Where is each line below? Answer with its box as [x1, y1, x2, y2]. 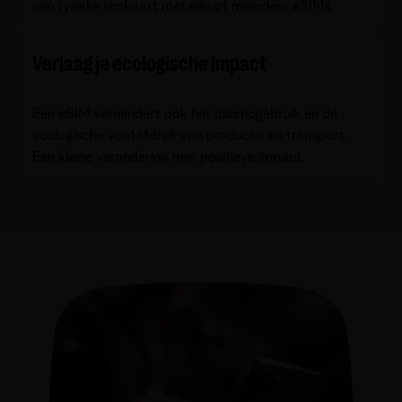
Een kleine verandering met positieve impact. [32, 149, 305, 164]
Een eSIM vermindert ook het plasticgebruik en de [32, 106, 337, 121]
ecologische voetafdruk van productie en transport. [32, 127, 348, 143]
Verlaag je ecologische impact [32, 50, 267, 76]
